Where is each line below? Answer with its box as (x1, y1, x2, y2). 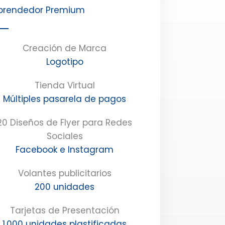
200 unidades (35, 180, 95, 193)
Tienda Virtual (34, 79, 95, 91)
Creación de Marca (23, 42, 107, 54)
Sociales (46, 130, 83, 142)
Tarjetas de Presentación (10, 204, 120, 216)
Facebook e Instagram (16, 143, 114, 156)
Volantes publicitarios (18, 167, 111, 179)
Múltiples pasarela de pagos (3, 92, 127, 105)
